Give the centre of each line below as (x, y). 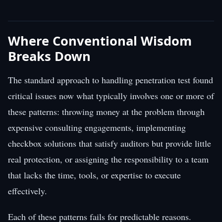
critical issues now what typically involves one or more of (111, 95)
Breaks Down (49, 56)
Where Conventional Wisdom (100, 41)
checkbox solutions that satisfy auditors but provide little (110, 143)
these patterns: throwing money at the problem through (106, 111)
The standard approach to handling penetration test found (111, 80)
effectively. (28, 191)
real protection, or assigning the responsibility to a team (108, 159)
